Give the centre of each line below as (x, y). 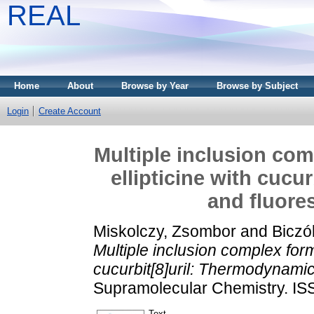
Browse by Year (155, 86)
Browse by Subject (257, 86)
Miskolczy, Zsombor (165, 231)
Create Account (70, 111)
